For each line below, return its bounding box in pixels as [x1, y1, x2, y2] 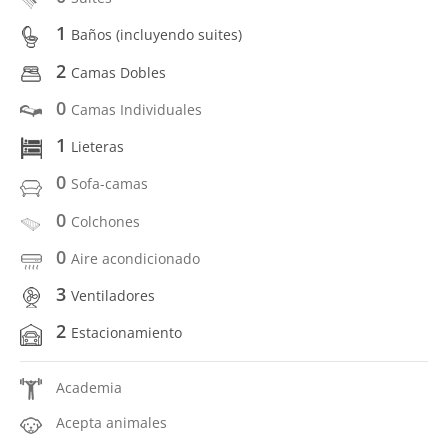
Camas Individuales [71, 99, 202, 119]
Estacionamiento [71, 323, 182, 343]
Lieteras [71, 137, 124, 156]
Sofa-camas [71, 174, 148, 194]
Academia [56, 377, 122, 397]
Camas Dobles [71, 62, 166, 82]
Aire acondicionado [71, 248, 200, 268]
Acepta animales [56, 412, 167, 432]
